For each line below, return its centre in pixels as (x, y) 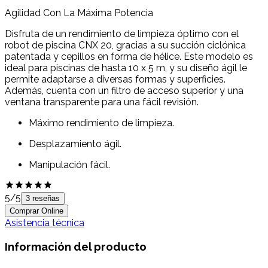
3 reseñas (43, 199)
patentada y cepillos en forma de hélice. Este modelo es (129, 57)
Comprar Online (36, 211)
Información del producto (76, 246)
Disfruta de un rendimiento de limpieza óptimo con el (122, 34)
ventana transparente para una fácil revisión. (102, 102)
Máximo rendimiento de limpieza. (101, 123)
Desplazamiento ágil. (75, 144)
